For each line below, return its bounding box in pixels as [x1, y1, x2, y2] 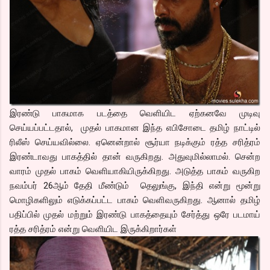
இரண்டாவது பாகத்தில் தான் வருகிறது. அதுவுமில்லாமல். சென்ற [10, 151, 260, 162]
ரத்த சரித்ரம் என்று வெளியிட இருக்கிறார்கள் [10, 223, 177, 234]
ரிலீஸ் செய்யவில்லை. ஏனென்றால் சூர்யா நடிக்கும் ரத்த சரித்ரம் [10, 136, 260, 148]
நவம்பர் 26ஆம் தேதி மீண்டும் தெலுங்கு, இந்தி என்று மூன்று [10, 180, 260, 191]
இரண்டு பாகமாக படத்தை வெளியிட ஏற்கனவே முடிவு [10, 107, 260, 119]
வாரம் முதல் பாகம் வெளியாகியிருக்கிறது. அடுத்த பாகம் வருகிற [10, 165, 260, 177]
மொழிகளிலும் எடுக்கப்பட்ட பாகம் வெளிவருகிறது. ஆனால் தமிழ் [10, 194, 260, 206]
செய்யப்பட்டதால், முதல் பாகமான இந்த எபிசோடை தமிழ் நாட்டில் [10, 122, 260, 133]
